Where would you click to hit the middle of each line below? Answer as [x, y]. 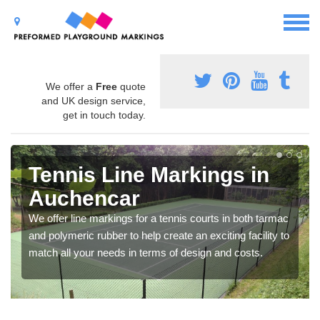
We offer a [71, 87]
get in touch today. [104, 115]
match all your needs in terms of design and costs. [146, 253]
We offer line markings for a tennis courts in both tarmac [159, 219]
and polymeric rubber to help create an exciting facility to [159, 236]
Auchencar [84, 199]
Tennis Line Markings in [149, 175]
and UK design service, [94, 101]
